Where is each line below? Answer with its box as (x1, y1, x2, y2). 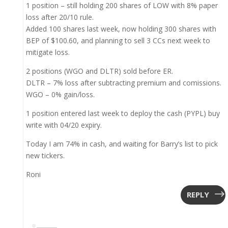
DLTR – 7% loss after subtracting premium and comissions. (25, 77, 221, 88)
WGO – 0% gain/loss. (25, 89, 95, 99)
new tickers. (25, 150, 65, 160)
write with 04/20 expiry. (25, 120, 102, 130)
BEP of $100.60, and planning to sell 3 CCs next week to (25, 35, 210, 45)
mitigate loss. (25, 47, 70, 57)
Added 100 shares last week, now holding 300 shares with (25, 23, 216, 34)
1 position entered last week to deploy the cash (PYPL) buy (25, 108, 220, 118)
